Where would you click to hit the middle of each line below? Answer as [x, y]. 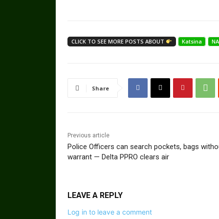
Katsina [192, 41]
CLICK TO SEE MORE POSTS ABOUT [119, 41]
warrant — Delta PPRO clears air [118, 157]
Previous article [88, 135]
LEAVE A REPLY [95, 195]
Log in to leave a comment [110, 212]
